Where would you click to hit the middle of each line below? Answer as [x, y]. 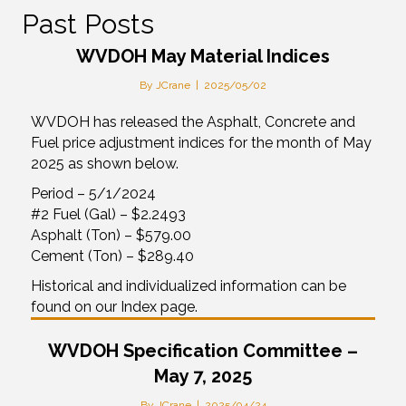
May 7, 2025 [203, 376]
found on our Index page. [114, 306]
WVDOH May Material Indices [203, 56]
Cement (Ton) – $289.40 [112, 256]
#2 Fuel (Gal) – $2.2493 [108, 214]
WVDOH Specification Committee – [203, 350]
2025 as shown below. [105, 163]
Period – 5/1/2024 [93, 193]
